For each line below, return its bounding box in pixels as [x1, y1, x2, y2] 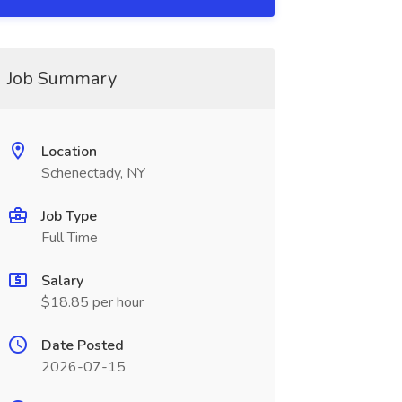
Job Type [40, 206, 97, 226]
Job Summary [6, 66, 117, 91]
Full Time [40, 228, 98, 248]
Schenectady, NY [40, 163, 145, 183]
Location [40, 142, 97, 162]
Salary [40, 271, 83, 291]
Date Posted [40, 336, 124, 355]
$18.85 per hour [40, 293, 144, 312]
